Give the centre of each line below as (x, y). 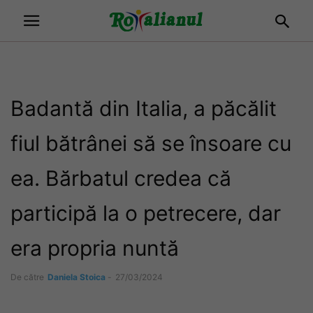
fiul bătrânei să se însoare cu (151, 143)
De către (27, 277)
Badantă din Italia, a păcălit (144, 108)
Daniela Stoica (77, 277)
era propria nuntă (95, 248)
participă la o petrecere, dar (146, 213)
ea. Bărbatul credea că (121, 178)
